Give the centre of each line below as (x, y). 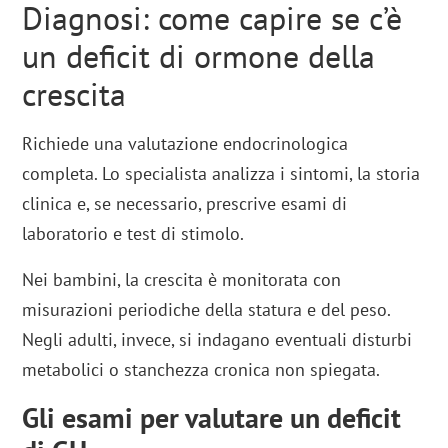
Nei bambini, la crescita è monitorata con (182, 279)
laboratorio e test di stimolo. (133, 233)
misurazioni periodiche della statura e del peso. (206, 309)
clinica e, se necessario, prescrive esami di (185, 203)
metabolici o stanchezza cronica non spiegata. (201, 369)
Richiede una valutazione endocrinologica (185, 143)
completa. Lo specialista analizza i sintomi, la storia (221, 173)
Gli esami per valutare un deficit (212, 417)
